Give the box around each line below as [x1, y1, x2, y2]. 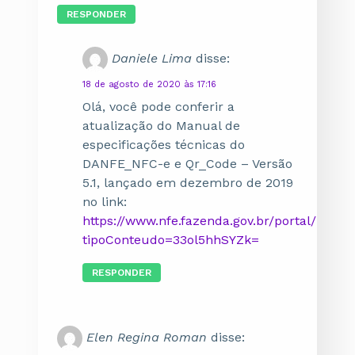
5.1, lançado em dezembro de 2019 [82, 175, 293, 190]
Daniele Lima [112, 51, 192, 66]
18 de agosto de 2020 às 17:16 [82, 79, 216, 90]
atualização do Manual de [82, 118, 240, 133]
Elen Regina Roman [86, 330, 207, 345]
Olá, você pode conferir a [82, 99, 235, 114]
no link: [82, 194, 127, 209]
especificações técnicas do [82, 137, 245, 152]
